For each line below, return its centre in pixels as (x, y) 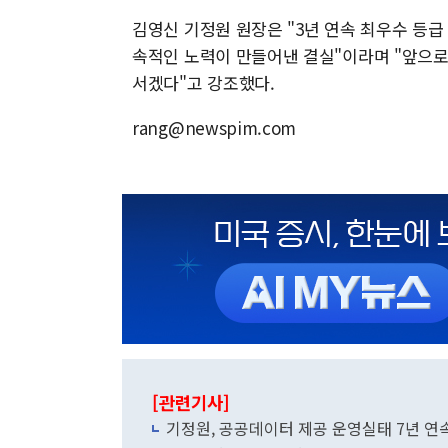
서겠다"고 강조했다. (203, 82)
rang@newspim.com (214, 127)
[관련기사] (191, 402)
